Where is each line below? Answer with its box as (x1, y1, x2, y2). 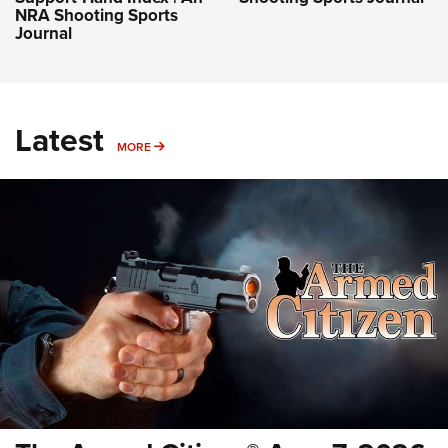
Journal (15, 20, 72, 46)
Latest (15, 115, 104, 164)
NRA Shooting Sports (15, 2, 178, 28)
